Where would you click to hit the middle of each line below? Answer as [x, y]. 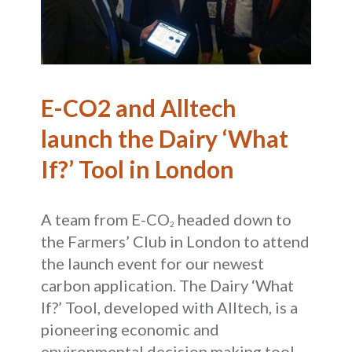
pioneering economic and [130, 329]
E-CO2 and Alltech [139, 107]
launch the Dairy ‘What [165, 138]
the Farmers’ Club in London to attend [176, 241]
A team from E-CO [106, 219]
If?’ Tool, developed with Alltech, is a [170, 307]
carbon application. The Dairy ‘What [168, 285]
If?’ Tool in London [138, 169]
